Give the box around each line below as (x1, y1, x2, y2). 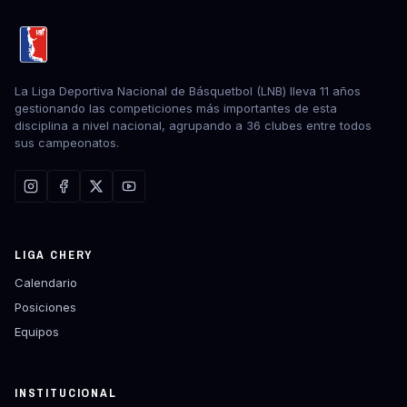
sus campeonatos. (15, 135, 119, 150)
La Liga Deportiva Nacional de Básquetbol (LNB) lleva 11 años (15, 84, 361, 98)
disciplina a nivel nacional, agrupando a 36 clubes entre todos (15, 118, 372, 133)
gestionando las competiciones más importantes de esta (15, 101, 337, 115)
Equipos (15, 324, 59, 339)
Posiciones (15, 300, 76, 314)
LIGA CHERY (15, 247, 94, 263)
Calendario (15, 275, 77, 290)
